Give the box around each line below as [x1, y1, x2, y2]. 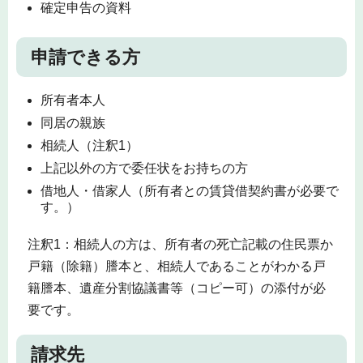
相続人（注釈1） [41, 139, 139, 153]
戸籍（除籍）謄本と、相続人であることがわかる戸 [27, 258, 326, 273]
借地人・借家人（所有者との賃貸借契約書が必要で [41, 184, 339, 199]
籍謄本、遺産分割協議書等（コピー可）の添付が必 [27, 280, 326, 295]
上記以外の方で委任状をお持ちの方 [41, 161, 248, 176]
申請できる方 [31, 46, 140, 67]
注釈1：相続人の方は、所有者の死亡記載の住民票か [27, 237, 333, 251]
